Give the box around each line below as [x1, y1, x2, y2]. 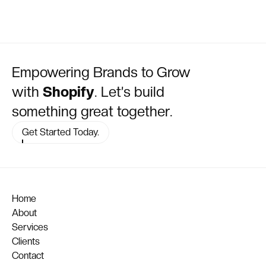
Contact [12, 250, 44, 262]
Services [12, 221, 48, 233]
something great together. [12, 102, 173, 120]
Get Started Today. [22, 126, 99, 138]
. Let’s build [94, 83, 164, 100]
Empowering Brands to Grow [12, 63, 191, 81]
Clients [12, 236, 40, 248]
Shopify [43, 83, 94, 100]
